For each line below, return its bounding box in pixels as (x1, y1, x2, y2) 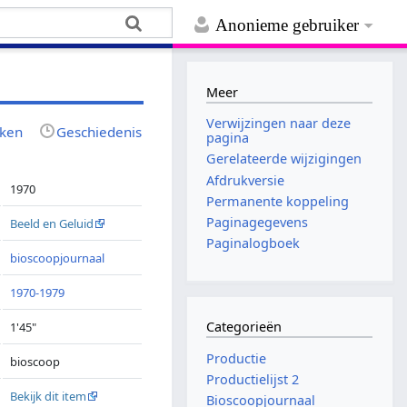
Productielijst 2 (206, 371, 300, 389)
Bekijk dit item (10, 387, 87, 404)
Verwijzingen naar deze (206, 114, 352, 133)
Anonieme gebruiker (215, 15, 360, 35)
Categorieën (206, 318, 283, 336)
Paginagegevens (206, 213, 309, 231)
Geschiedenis (56, 122, 143, 141)
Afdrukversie (206, 171, 285, 189)
